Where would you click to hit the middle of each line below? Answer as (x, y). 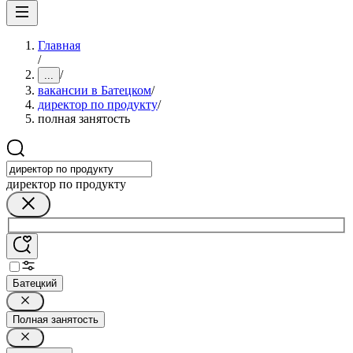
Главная (59, 45)
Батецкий (35, 283)
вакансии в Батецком (95, 90)
